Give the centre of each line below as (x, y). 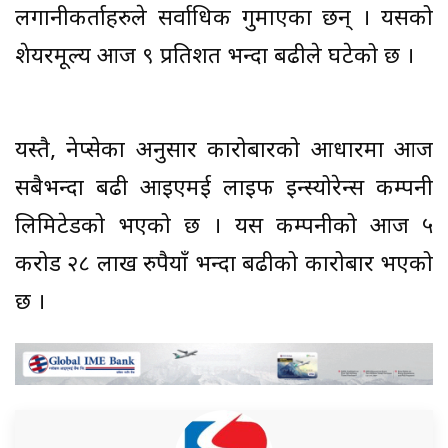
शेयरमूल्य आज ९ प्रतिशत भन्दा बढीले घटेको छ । (217, 58)
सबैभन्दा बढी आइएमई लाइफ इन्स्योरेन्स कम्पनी (224, 190)
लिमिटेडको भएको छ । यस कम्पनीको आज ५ (224, 228)
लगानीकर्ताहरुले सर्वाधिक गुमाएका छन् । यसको (224, 20)
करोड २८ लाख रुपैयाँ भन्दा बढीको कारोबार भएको (224, 266)
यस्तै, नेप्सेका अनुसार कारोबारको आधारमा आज (224, 152)
